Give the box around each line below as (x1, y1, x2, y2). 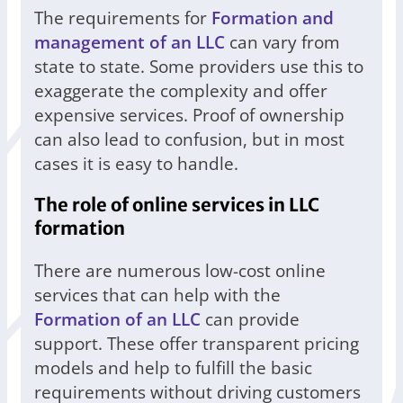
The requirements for (34, 5, 211, 31)
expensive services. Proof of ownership (34, 103, 345, 128)
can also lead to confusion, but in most (34, 127, 345, 152)
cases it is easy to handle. (34, 151, 238, 176)
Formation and (211, 5, 334, 31)
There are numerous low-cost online (34, 258, 326, 283)
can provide (201, 307, 300, 332)
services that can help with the (34, 282, 281, 308)
